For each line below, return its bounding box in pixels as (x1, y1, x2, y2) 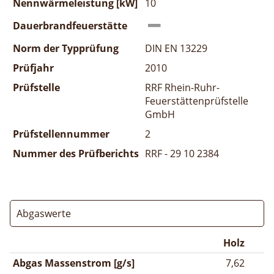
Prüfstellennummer (13, 127, 109, 141)
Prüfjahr (13, 61, 54, 75)
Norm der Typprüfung (13, 41, 119, 55)
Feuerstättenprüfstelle (145, 94, 248, 108)
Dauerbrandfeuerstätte (13, 18, 127, 32)
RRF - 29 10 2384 (145, 146, 219, 160)
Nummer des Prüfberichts (13, 146, 139, 160)
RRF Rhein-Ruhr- (145, 80, 220, 94)
